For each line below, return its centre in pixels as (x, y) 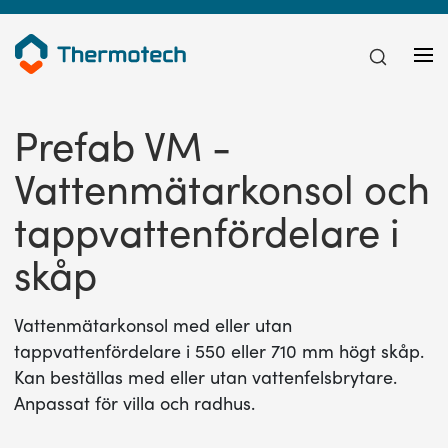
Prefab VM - (122, 145)
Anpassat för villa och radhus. (134, 403)
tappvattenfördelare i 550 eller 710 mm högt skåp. (218, 351)
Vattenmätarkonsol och (221, 188)
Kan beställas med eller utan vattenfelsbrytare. (205, 377)
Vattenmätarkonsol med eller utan (152, 325)
